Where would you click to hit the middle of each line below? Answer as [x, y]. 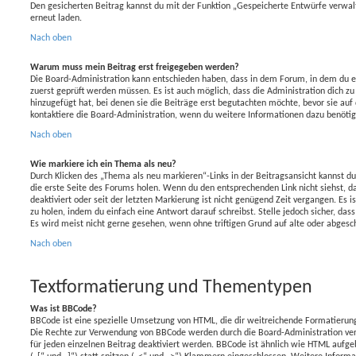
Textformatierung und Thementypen [171, 287]
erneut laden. [56, 18]
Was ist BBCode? [64, 309]
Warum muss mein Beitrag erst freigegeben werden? [135, 67]
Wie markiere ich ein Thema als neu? [103, 164]
